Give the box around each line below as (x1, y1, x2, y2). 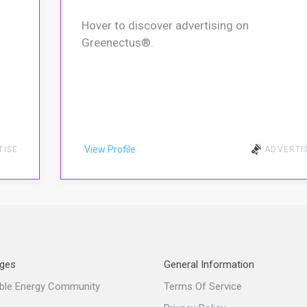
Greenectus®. (82, 36, 154, 50)
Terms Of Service (164, 280, 242, 293)
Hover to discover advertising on (82, 19, 249, 33)
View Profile (84, 144, 136, 156)
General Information (164, 258, 254, 271)
